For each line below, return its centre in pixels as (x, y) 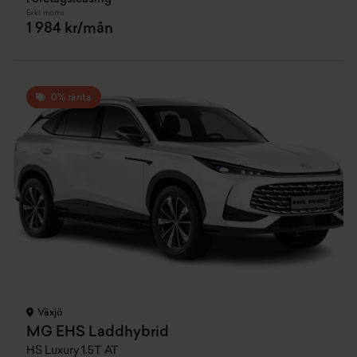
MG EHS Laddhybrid (98, 333)
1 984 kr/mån (70, 29)
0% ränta (70, 98)
